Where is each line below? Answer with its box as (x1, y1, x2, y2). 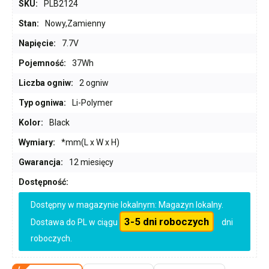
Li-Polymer (72, 97, 113, 107)
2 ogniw (79, 77, 109, 88)
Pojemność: (19, 58, 66, 68)
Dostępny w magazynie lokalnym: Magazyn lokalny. (31, 199, 223, 210)
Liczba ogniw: (19, 77, 73, 88)
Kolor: (19, 117, 43, 127)
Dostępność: (19, 177, 68, 187)
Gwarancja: (19, 157, 63, 167)
